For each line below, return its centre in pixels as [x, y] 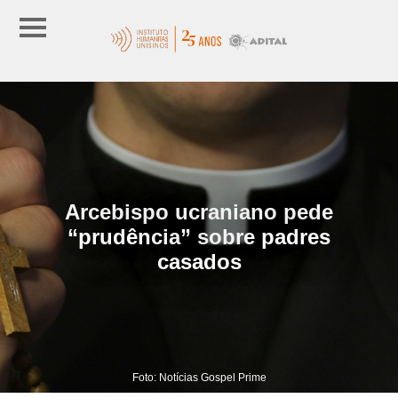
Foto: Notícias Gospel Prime [199, 377]
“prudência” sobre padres [199, 236]
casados [199, 261]
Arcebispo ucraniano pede [199, 211]
